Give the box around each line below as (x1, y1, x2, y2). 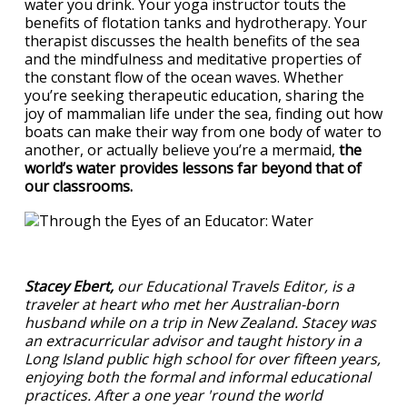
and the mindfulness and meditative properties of (25, 48, 362, 69)
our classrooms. (25, 175, 136, 196)
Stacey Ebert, (25, 275, 114, 296)
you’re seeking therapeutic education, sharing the (25, 84, 364, 105)
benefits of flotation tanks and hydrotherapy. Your (25, 12, 367, 33)
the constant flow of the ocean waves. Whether (25, 66, 343, 87)
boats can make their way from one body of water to (25, 121, 382, 142)
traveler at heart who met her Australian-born (25, 293, 339, 314)
